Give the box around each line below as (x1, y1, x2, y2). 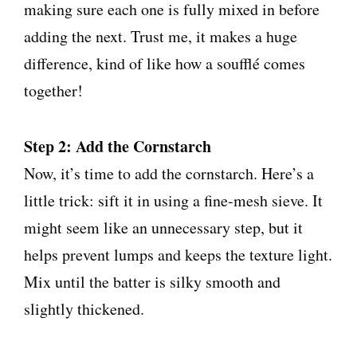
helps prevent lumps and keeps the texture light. (24, 243, 332, 265)
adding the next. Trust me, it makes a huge (24, 25, 297, 47)
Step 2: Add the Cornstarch (24, 134, 211, 158)
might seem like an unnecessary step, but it (24, 216, 303, 238)
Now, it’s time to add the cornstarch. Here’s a (24, 162, 314, 184)
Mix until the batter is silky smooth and (24, 270, 280, 292)
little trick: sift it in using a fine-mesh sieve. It (24, 189, 323, 211)
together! (24, 79, 83, 101)
